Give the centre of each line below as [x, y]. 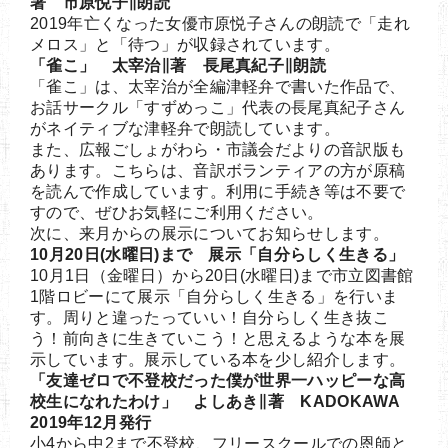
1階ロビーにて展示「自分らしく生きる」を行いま [214, 296]
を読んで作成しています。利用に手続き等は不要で [218, 191]
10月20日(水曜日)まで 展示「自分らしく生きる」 [217, 254]
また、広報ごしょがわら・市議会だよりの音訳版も [218, 149]
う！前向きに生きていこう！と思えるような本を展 [218, 338]
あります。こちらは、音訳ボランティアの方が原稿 [218, 170]
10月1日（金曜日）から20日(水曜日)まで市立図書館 [222, 275]
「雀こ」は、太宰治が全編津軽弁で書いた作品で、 [218, 86]
